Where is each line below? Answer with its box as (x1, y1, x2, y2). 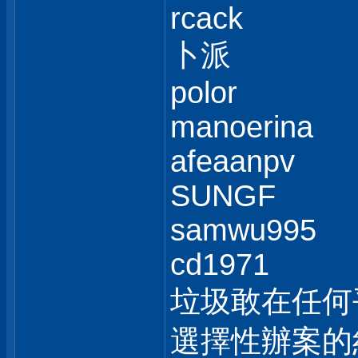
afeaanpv (170, 145, 295, 178)
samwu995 (170, 213, 316, 247)
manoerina (170, 110, 313, 144)
